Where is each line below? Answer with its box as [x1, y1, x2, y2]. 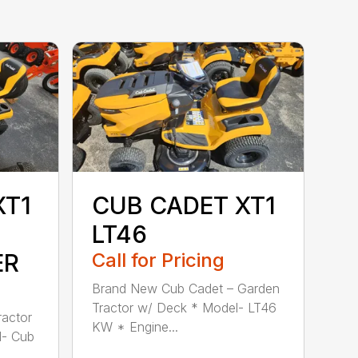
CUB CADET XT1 [92, 190, 276, 220]
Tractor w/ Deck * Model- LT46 [92, 299, 277, 316]
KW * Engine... [92, 318, 179, 335]
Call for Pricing [92, 248, 225, 272]
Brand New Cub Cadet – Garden [92, 280, 280, 296]
